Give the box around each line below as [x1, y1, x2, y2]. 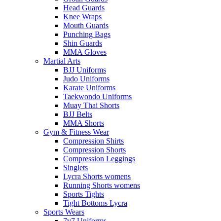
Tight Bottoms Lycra [63, 198, 127, 207]
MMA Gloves [63, 47, 107, 56]
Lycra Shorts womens [63, 172, 131, 181]
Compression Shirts [63, 136, 124, 145]
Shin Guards [63, 38, 102, 47]
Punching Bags [63, 30, 110, 38]
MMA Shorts [63, 118, 104, 127]
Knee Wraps [63, 12, 102, 21]
